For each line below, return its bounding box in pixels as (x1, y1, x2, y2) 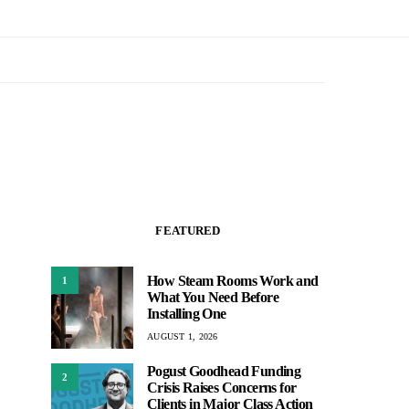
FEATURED (155, 224, 221, 237)
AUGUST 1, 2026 (147, 330, 218, 341)
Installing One (147, 305, 226, 321)
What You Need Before (147, 288, 278, 305)
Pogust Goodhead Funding (147, 363, 301, 379)
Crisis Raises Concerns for (147, 380, 297, 395)
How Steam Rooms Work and (147, 272, 319, 288)
